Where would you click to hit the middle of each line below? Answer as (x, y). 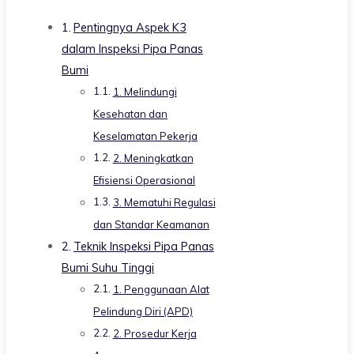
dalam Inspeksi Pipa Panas (132, 49)
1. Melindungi (145, 92)
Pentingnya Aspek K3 (130, 28)
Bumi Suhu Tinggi (108, 268)
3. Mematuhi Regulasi (164, 203)
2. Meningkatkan (153, 158)
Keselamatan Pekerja (145, 136)
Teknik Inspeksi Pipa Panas (143, 247)
